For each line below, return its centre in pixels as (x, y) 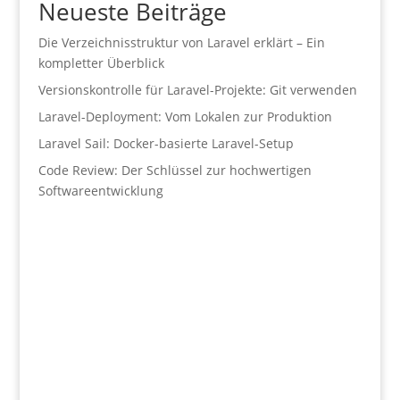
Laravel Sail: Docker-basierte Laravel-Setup (166, 143)
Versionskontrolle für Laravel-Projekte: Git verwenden (197, 90)
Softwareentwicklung (100, 191)
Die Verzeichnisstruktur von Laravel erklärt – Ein (181, 42)
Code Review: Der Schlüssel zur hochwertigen (175, 170)
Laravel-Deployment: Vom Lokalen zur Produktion (185, 117)
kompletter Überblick (101, 63)
